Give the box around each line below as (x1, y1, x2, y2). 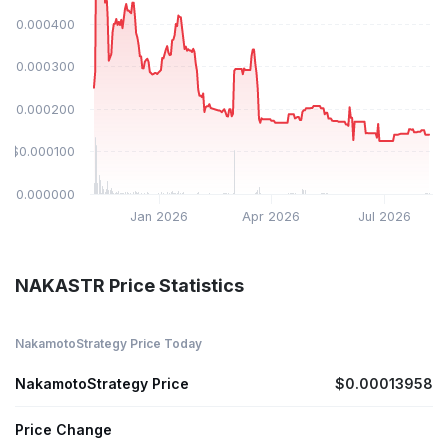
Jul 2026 (357, 209, 411, 225)
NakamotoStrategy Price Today (15, 336, 202, 352)
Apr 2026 (242, 209, 301, 225)
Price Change (15, 421, 112, 439)
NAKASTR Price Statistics (15, 275, 244, 297)
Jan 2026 (130, 209, 189, 225)
